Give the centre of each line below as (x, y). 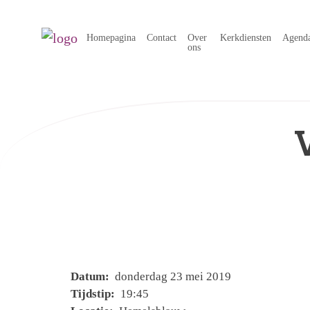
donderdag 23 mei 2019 (172, 276)
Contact (162, 37)
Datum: (91, 276)
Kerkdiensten (246, 37)
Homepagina (111, 37)
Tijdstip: (94, 294)
